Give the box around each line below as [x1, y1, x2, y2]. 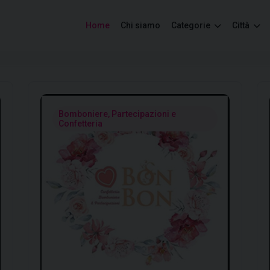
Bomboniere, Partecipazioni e [58, 109, 176, 119]
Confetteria [58, 119, 102, 128]
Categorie [171, 20, 213, 30]
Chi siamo [121, 20, 161, 30]
